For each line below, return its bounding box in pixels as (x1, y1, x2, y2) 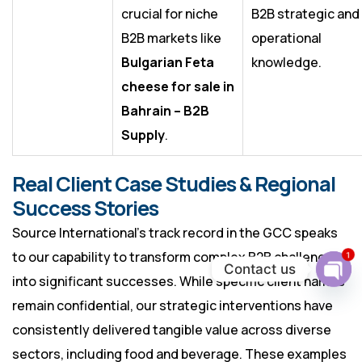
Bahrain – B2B (121, 102, 209, 120)
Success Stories (12, 194, 158, 223)
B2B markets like (121, 29, 221, 48)
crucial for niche (121, 5, 218, 23)
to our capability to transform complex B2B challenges (12, 248, 341, 267)
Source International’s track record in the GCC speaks (12, 224, 338, 242)
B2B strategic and (251, 5, 360, 23)
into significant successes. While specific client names (12, 272, 345, 291)
